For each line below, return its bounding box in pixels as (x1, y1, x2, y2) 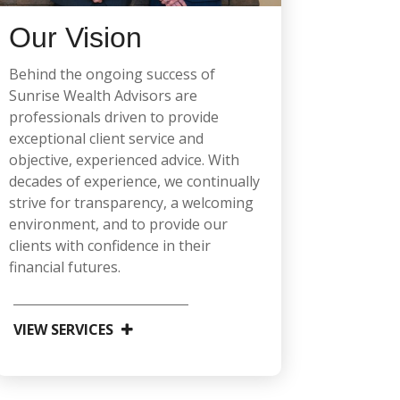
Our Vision (8, 21, 142, 54)
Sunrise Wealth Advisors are (8, 86, 197, 106)
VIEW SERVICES (12, 320, 113, 340)
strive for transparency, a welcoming (8, 193, 254, 213)
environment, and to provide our (8, 214, 228, 235)
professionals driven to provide (8, 107, 219, 128)
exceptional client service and (8, 129, 204, 149)
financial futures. (8, 257, 121, 278)
